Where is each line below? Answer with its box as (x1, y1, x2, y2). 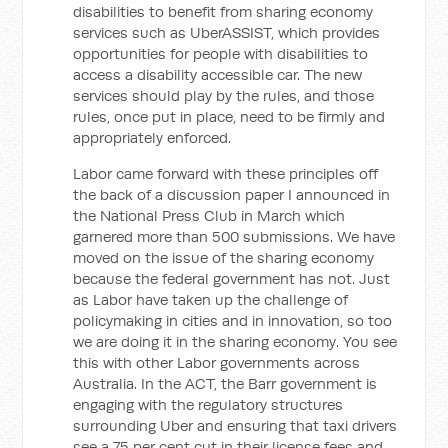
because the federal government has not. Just (73, 269, 391, 288)
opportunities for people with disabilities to (73, 44, 369, 63)
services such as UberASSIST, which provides (73, 23, 381, 42)
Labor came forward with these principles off (73, 164, 379, 183)
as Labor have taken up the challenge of (73, 290, 349, 309)
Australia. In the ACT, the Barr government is (73, 374, 378, 393)
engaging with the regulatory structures (73, 395, 344, 414)
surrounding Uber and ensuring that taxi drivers (73, 416, 398, 435)
